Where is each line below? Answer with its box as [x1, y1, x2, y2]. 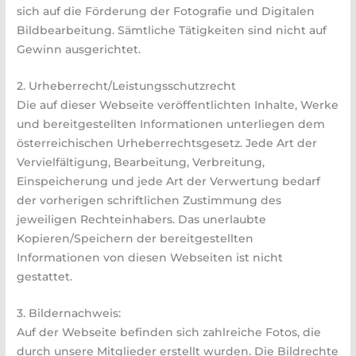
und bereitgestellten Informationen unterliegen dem [17, 118, 326, 131]
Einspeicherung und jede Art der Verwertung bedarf [17, 175, 321, 188]
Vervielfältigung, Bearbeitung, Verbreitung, [17, 156, 265, 169]
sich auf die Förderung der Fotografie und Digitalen [17, 5, 315, 18]
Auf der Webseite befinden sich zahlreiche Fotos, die [17, 326, 322, 339]
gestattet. [17, 270, 73, 284]
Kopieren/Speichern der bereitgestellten [17, 232, 254, 246]
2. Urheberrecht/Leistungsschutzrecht [17, 79, 237, 93]
